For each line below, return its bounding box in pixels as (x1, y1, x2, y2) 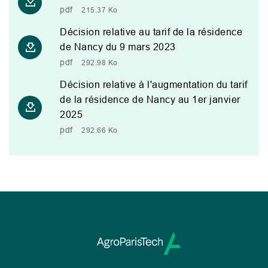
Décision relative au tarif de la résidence (60, 26, 242, 37)
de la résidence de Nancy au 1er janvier (60, 94, 240, 105)
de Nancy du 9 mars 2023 (60, 41, 176, 52)
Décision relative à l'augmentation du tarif (60, 79, 248, 90)
